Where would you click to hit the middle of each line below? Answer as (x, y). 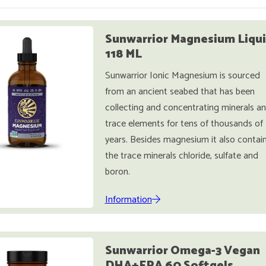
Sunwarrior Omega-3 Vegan (182, 251)
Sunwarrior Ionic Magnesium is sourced (182, 76)
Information (128, 200)
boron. (117, 172)
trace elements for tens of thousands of (184, 124)
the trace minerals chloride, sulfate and (181, 156)
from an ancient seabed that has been (180, 92)
